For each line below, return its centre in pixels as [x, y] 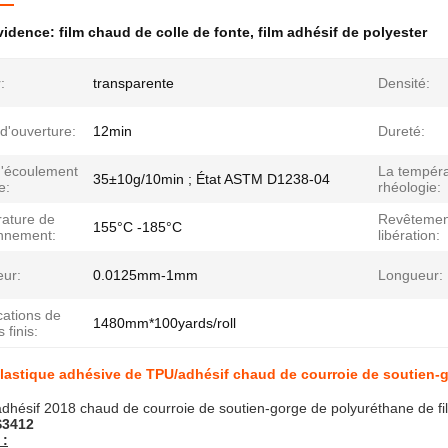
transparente [133, 83]
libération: [409, 235]
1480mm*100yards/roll [164, 323]
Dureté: [401, 131]
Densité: [404, 83]
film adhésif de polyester [342, 32]
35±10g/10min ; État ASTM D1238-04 [211, 179]
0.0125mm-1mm [145, 275]
